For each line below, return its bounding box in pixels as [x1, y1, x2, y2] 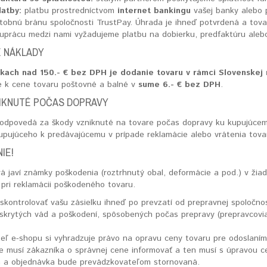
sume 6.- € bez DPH [138, 79, 221, 91]
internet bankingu [117, 5, 191, 17]
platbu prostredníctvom [21, 5, 118, 17]
